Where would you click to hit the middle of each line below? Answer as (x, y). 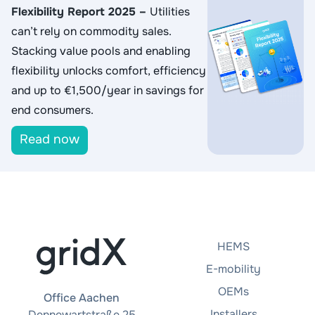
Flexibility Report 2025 (73, 11)
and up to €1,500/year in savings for (108, 90)
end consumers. (52, 110)
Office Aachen (82, 297)
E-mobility (233, 269)
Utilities (170, 11)
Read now (50, 139)
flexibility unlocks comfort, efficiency (109, 70)
